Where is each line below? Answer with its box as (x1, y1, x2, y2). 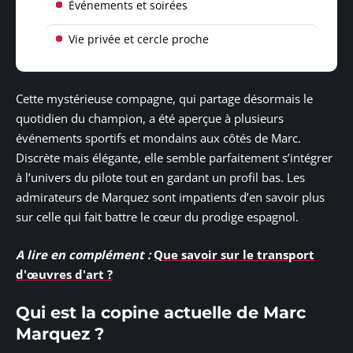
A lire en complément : (16, 246, 150, 262)
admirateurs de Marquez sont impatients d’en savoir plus (16, 189, 325, 206)
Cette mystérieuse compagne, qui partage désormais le (16, 91, 313, 107)
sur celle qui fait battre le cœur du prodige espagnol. (16, 209, 299, 225)
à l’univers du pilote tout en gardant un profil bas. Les (16, 169, 305, 186)
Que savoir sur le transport (154, 246, 314, 262)
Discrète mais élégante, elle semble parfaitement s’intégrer (16, 150, 333, 166)
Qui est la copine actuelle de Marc (16, 303, 306, 323)
